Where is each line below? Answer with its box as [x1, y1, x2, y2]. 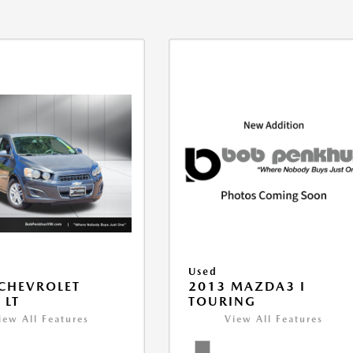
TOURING [188, 294, 257, 310]
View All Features [225, 314, 324, 325]
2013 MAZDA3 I [188, 279, 307, 295]
